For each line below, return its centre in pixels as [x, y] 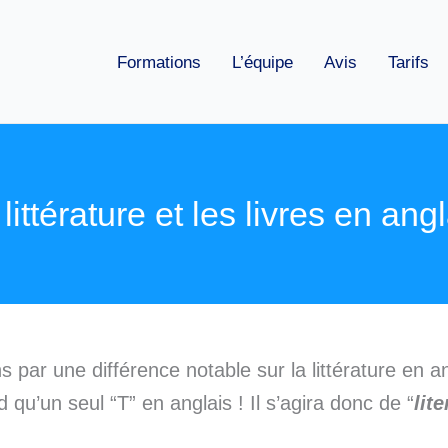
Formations [159, 62]
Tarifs [408, 62]
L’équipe [262, 62]
